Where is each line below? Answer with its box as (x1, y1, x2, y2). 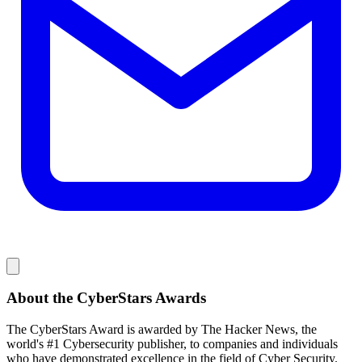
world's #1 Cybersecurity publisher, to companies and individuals (6, 336, 338, 351)
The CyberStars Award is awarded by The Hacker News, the (6, 322, 317, 336)
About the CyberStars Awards (6, 289, 206, 307)
